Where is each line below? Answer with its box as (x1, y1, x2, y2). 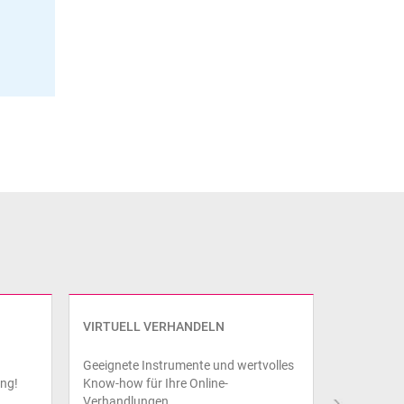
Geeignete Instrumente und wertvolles (83, 357, 294, 372)
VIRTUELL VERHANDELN (83, 318, 225, 334)
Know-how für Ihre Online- (83, 375, 228, 390)
